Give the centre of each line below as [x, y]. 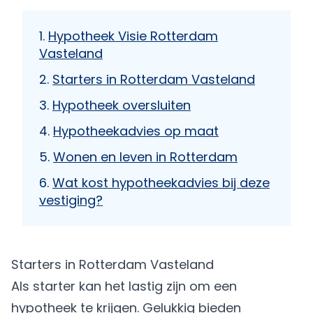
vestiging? [71, 200]
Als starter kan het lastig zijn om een [124, 286]
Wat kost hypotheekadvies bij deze [161, 182]
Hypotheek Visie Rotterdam [133, 36]
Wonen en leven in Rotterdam [145, 156]
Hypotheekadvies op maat [136, 131]
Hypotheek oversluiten [122, 105]
